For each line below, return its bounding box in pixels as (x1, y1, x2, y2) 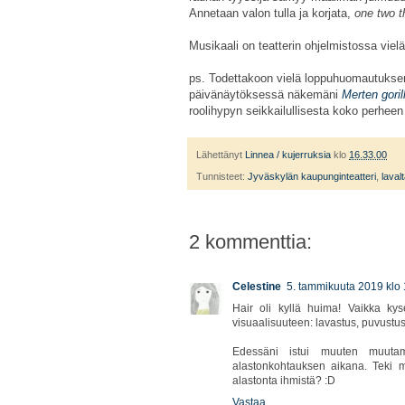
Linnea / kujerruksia (245, 149, 331, 161)
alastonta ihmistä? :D (232, 374, 335, 388)
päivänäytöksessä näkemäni (189, 88, 342, 102)
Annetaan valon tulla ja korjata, (189, 6, 354, 21)
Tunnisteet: (196, 171, 248, 183)
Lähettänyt (196, 149, 245, 161)
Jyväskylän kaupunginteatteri (248, 171, 376, 183)
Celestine (232, 280, 281, 294)
